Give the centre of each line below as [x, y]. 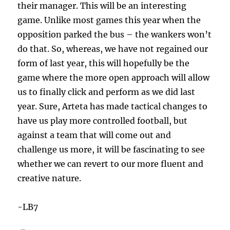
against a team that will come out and [94, 135]
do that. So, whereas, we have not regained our [113, 49]
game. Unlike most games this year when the [109, 20]
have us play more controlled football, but [103, 121]
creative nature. [50, 178]
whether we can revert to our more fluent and [111, 164]
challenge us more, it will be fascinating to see [111, 150]
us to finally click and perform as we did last [107, 92]
